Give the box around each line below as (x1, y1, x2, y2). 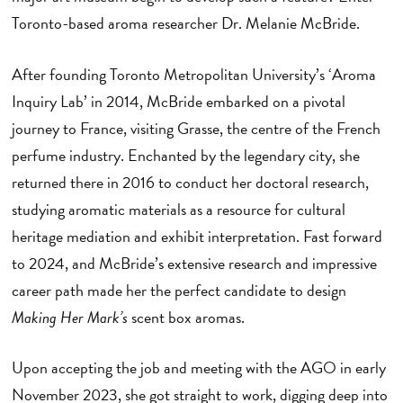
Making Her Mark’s (11, 304, 128, 329)
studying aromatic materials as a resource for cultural (11, 196, 345, 221)
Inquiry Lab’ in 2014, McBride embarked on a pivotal (11, 88, 345, 113)
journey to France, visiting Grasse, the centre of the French (11, 115, 381, 140)
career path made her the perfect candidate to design (11, 277, 346, 302)
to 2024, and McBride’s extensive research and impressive (11, 250, 377, 275)
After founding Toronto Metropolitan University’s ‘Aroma (11, 61, 376, 86)
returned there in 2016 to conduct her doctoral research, (11, 169, 369, 194)
